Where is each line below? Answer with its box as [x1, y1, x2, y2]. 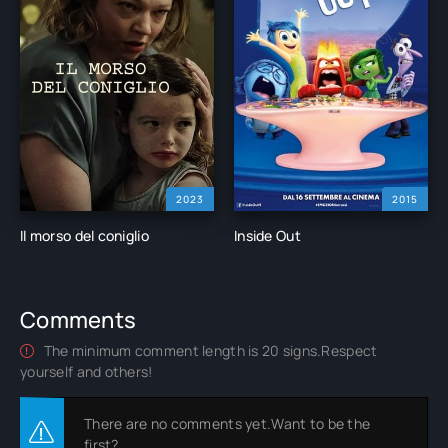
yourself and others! [20, 361, 153, 381]
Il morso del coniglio [20, 225, 149, 245]
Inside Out [234, 225, 301, 245]
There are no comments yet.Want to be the [84, 413, 371, 433]
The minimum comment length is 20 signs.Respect [40, 340, 378, 360]
